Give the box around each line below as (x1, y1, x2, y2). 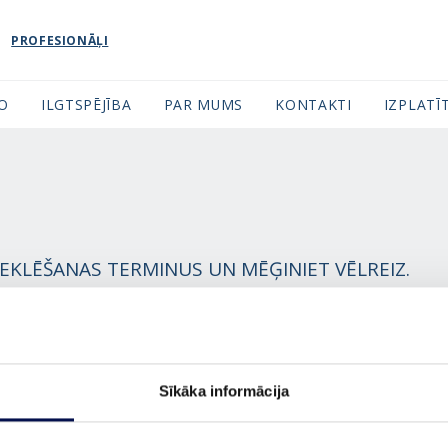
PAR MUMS (163, 95, 244, 114)
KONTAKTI (275, 95, 352, 114)
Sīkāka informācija (159, 382, 289, 400)
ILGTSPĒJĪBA (40, 95, 132, 114)
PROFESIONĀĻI (11, 31, 109, 49)
